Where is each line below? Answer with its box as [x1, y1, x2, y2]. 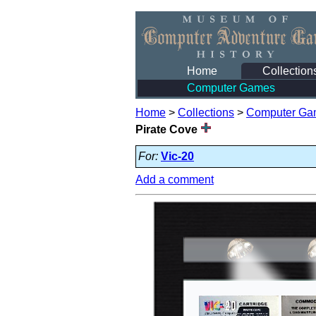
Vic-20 [161, 150, 194, 162]
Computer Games [187, 82, 275, 94]
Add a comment [135, 174, 214, 186]
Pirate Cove [135, 123, 200, 135]
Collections [178, 107, 234, 119]
